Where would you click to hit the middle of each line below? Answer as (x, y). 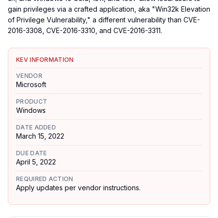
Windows (31, 110)
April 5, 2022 (36, 162)
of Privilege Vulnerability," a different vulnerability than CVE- (104, 20)
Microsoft (31, 84)
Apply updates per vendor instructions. (78, 188)
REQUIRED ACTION (45, 179)
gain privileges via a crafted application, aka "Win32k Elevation (109, 9)
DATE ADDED (36, 127)
